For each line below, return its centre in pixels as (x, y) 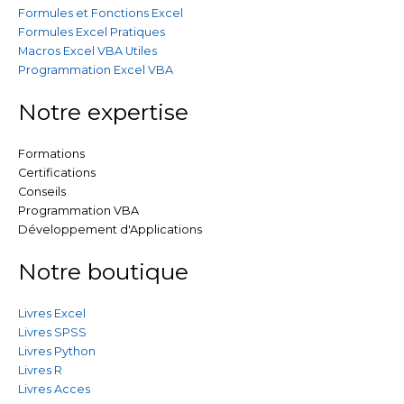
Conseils (42, 191)
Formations (51, 153)
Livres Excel (52, 313)
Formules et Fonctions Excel (101, 13)
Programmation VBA (78, 210)
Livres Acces (54, 389)
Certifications (57, 172)
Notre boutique (103, 271)
